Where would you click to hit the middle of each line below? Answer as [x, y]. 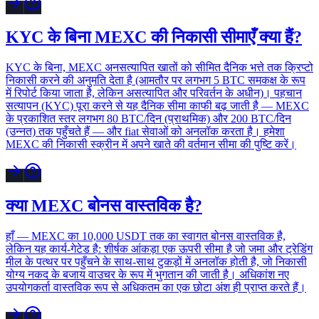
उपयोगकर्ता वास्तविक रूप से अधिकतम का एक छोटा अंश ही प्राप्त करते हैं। [156, 288]
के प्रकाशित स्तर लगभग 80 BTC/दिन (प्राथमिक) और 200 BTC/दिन [148, 119]
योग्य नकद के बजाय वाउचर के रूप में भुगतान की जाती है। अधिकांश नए [147, 275]
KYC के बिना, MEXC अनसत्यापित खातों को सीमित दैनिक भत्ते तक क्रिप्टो [159, 68]
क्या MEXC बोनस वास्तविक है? [104, 206]
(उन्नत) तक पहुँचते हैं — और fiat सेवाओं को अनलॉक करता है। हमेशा [145, 132]
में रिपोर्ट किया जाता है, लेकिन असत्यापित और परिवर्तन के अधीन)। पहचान [154, 93]
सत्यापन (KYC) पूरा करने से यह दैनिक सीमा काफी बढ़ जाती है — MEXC [157, 106]
